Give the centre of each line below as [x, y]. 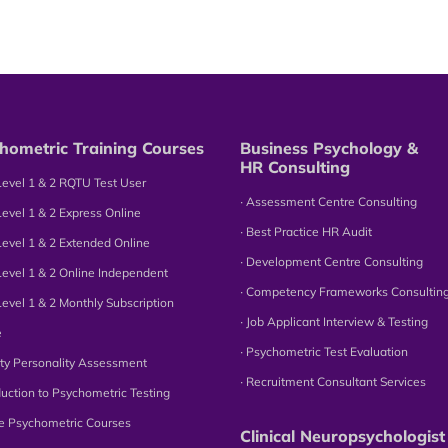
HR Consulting [295, 166]
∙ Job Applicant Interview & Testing [334, 321]
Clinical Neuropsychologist [343, 435]
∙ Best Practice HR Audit [306, 231]
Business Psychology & [329, 147]
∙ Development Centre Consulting [332, 261]
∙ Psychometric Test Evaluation [324, 351]
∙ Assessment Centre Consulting [329, 201]
